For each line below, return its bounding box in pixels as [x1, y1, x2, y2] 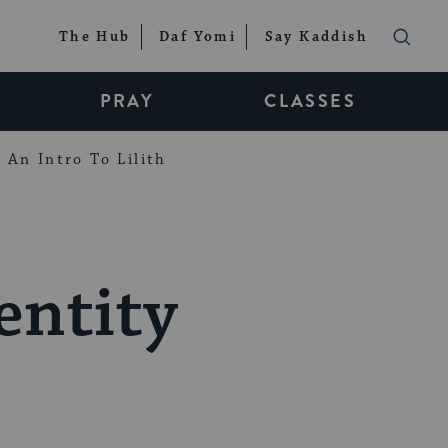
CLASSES [264, 88, 356, 114]
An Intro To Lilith [7, 149, 167, 169]
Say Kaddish [264, 28, 368, 47]
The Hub [58, 28, 131, 47]
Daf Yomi [158, 28, 237, 47]
